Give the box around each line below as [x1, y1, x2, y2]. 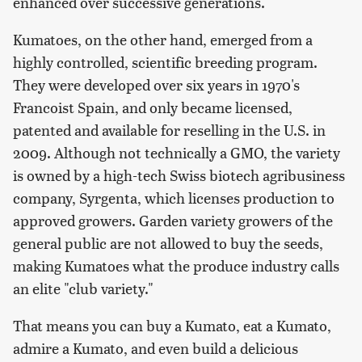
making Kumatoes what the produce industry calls [13, 255, 339, 276]
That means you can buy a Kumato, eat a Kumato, [13, 315, 331, 336]
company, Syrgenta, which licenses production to [13, 187, 335, 208]
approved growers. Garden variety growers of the [13, 210, 333, 231]
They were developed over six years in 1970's [13, 74, 300, 95]
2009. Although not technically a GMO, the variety [13, 142, 340, 163]
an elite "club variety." [13, 278, 154, 299]
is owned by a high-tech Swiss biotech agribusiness [13, 165, 345, 186]
